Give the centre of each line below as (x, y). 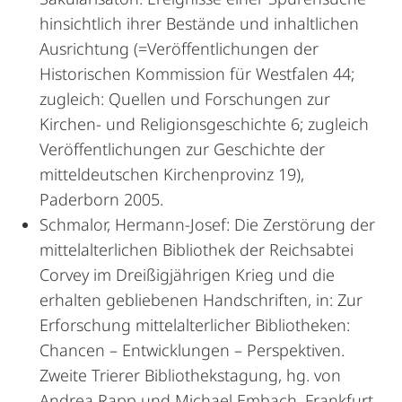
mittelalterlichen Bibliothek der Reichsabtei (197, 249)
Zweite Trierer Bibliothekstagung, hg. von (190, 375)
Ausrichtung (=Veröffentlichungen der (179, 48)
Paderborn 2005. (101, 199)
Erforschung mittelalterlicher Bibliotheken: (195, 325)
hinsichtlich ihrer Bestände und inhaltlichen (199, 23)
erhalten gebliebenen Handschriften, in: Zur (201, 300)
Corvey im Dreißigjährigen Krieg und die (187, 275)
